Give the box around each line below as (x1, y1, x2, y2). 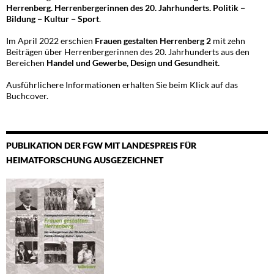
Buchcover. (6, 90, 48, 101)
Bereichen (6, 57, 46, 68)
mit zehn (211, 35, 245, 46)
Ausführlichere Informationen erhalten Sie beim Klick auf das (6, 79, 238, 90)
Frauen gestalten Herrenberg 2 (95, 35, 211, 46)
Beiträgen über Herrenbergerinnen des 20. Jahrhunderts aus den (6, 46, 250, 57)
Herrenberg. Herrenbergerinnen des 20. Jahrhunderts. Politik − (6, 2, 245, 13)
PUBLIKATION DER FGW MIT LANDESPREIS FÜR (6, 139, 196, 150)
